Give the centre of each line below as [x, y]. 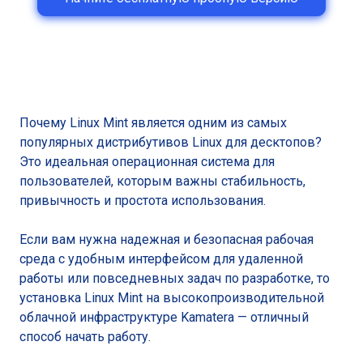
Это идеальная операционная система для [147, 162]
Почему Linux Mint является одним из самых [153, 123]
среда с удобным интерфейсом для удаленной [161, 259]
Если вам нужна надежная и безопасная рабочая [167, 239]
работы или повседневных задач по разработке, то [175, 278]
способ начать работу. [85, 337]
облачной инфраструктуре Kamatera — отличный [164, 317]
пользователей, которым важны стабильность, [162, 181]
